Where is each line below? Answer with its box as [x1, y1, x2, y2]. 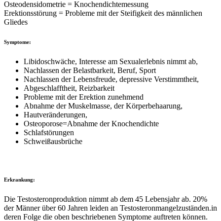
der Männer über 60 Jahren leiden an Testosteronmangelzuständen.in [4, 204, 217, 213]
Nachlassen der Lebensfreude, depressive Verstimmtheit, [24, 75, 199, 84]
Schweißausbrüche [24, 137, 82, 146]
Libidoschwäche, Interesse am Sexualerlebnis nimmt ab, [24, 57, 198, 66]
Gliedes [4, 18, 28, 27]
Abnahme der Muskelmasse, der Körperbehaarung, [24, 102, 183, 110]
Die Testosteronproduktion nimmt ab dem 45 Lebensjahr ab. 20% [4, 195, 207, 204]
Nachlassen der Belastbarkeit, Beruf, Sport [24, 66, 156, 75]
